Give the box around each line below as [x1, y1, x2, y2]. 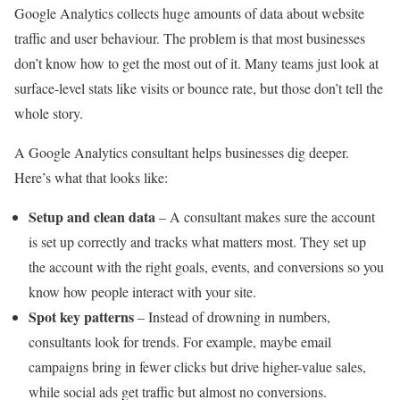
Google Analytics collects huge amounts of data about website [14, 4, 364, 23]
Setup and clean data [29, 206, 155, 228]
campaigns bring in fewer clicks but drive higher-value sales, [29, 357, 366, 377]
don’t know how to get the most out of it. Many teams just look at [14, 54, 379, 73]
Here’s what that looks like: [14, 168, 168, 187]
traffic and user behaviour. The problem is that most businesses [14, 29, 365, 48]
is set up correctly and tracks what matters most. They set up [29, 232, 366, 252]
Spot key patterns [29, 306, 134, 328]
